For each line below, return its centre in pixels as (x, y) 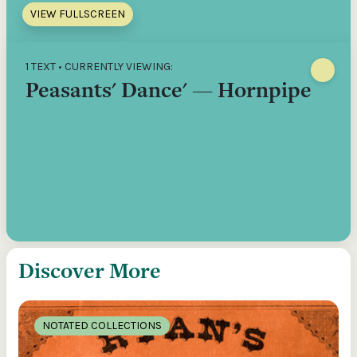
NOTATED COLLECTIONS (102, 326)
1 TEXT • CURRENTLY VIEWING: (99, 67)
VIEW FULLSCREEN (78, 14)
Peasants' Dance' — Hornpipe (169, 90)
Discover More (90, 271)
